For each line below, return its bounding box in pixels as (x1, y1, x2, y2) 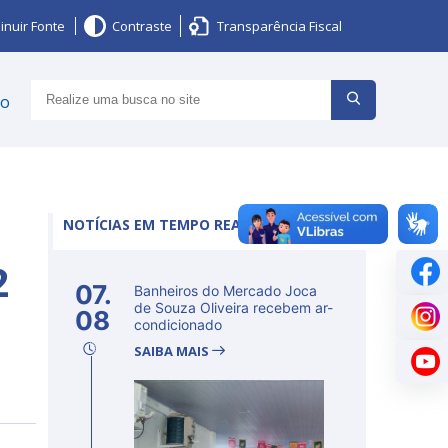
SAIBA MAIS (134, 342, 212, 360)
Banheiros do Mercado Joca (134, 282, 317, 299)
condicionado (134, 316, 222, 333)
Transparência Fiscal (217, 17, 342, 35)
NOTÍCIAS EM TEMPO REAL (63, 215, 249, 234)
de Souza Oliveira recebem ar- (134, 299, 333, 316)
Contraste (112, 17, 172, 35)
